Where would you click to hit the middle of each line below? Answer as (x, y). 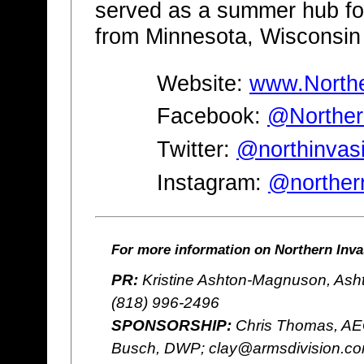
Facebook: (212, 117)
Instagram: (212, 182)
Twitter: (196, 149)
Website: (203, 83)
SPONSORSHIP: (171, 325)
